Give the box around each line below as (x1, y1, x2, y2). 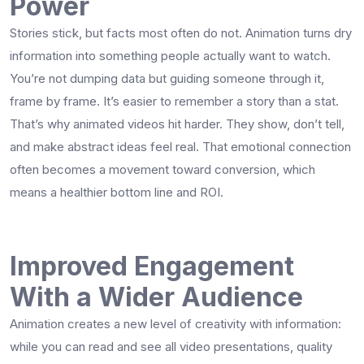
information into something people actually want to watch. (10, 47, 331, 63)
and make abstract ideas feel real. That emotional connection (10, 138, 351, 154)
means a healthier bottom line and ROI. (10, 184, 223, 200)
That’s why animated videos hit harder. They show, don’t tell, (10, 115, 344, 132)
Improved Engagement (10, 249, 294, 282)
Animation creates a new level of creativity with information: (10, 315, 341, 331)
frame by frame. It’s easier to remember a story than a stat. (10, 93, 339, 109)
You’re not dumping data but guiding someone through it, (10, 70, 324, 86)
